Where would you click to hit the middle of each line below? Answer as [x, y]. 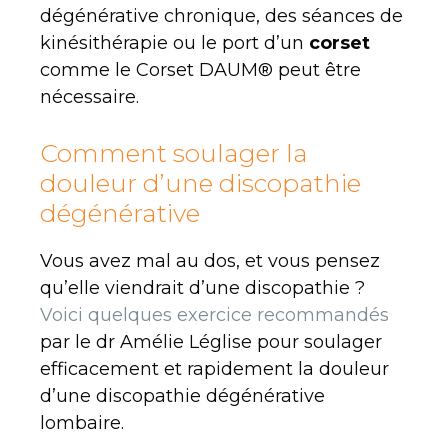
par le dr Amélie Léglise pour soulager [211, 341]
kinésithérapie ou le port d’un [174, 42]
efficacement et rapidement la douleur [214, 368]
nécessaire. [89, 96]
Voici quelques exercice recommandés [214, 314]
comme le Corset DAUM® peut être [200, 69]
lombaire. [82, 422]
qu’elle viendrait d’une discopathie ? [202, 287]
